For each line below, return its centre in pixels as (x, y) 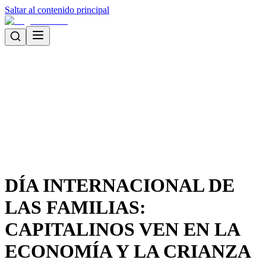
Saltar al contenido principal (57, 10)
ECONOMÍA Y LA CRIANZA (127, 251)
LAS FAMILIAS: (75, 208)
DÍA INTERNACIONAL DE (120, 186)
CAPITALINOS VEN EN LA (122, 229)
